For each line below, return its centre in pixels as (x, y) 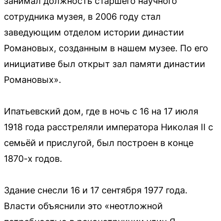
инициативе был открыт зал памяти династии (105, 64)
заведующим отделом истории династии (94, 33)
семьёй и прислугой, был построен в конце (99, 143)
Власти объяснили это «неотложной (83, 206)
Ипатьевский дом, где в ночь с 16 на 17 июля (101, 111)
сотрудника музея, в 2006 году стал (82, 17)
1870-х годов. (33, 159)
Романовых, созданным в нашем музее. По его (106, 48)
